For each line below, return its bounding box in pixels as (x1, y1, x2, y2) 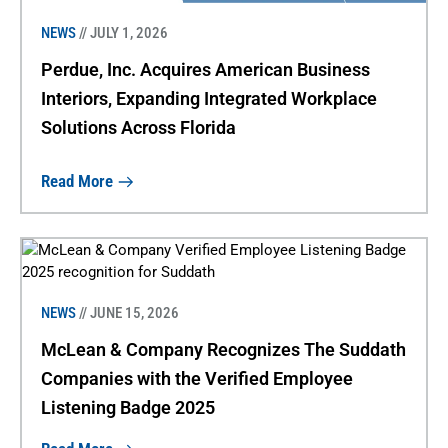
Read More (40, 170, 113, 191)
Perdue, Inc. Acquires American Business (40, 59, 370, 81)
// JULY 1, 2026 (78, 23, 168, 42)
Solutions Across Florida (40, 117, 236, 139)
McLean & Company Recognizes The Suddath (40, 338, 406, 360)
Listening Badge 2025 (40, 396, 215, 418)
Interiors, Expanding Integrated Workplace (40, 88, 377, 110)
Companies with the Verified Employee (40, 367, 353, 389)
